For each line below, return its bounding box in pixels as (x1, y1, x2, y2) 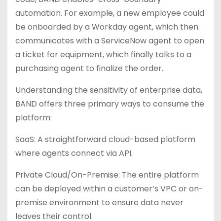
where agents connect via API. (15, 147, 133, 159)
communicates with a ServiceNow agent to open (15, 35, 204, 46)
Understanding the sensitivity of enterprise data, (15, 84, 202, 96)
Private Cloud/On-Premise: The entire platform (15, 169, 199, 181)
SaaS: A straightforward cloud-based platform (15, 134, 195, 145)
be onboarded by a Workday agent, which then (15, 21, 198, 33)
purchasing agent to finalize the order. (15, 63, 163, 74)
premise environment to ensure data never (15, 197, 184, 208)
